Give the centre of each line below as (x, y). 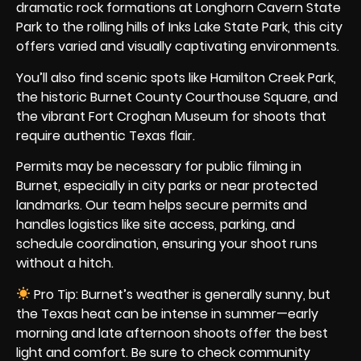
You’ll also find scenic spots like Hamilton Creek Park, (176, 77)
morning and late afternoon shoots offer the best (172, 333)
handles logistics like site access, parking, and (156, 225)
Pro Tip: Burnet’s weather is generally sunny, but (181, 294)
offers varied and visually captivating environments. (178, 47)
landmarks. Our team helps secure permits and (162, 205)
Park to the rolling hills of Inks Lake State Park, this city (179, 27)
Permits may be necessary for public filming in (159, 167)
